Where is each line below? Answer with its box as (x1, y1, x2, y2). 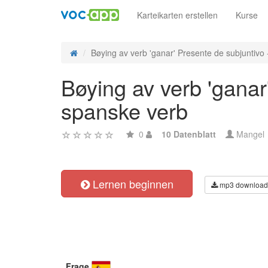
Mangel (234, 128, 264, 140)
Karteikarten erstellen (137, 9, 218, 21)
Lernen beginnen (89, 176, 173, 191)
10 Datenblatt (162, 128, 216, 140)
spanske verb (61, 95, 188, 126)
